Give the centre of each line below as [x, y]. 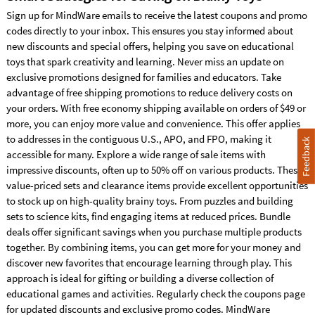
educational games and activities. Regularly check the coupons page [155, 293]
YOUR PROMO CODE [66, 22]
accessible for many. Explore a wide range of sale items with [136, 154]
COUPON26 [62, 36]
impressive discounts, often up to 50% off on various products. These [154, 169]
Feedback [306, 156]
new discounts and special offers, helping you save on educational [150, 46]
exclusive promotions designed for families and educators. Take [143, 77]
